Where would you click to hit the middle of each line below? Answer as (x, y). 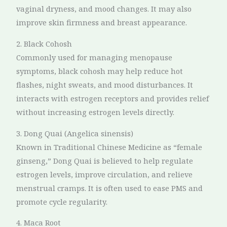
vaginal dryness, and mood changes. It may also (104, 9)
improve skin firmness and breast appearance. (102, 23)
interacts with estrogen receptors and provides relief (113, 98)
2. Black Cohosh (44, 43)
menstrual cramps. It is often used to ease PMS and (110, 188)
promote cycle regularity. (62, 201)
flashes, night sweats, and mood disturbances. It (105, 84)
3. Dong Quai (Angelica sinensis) (75, 133)
